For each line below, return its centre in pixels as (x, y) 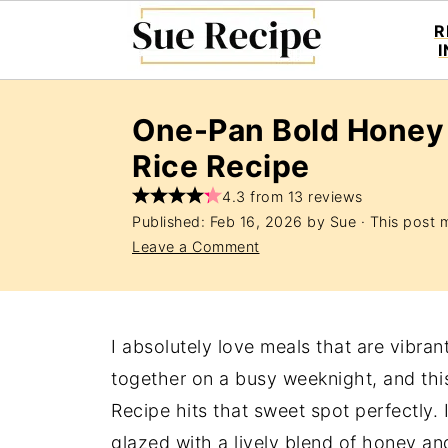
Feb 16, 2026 (256, 221)
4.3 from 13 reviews (292, 196)
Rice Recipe (221, 166)
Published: (171, 221)
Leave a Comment (196, 246)
